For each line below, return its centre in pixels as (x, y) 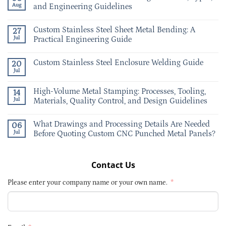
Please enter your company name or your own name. (88, 182)
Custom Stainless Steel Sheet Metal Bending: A (114, 30)
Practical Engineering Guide (82, 39)
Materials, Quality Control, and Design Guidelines (120, 101)
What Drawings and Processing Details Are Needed (122, 124)
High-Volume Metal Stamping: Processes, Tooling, (120, 91)
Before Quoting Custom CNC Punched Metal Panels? (124, 133)
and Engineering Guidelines (83, 6)
